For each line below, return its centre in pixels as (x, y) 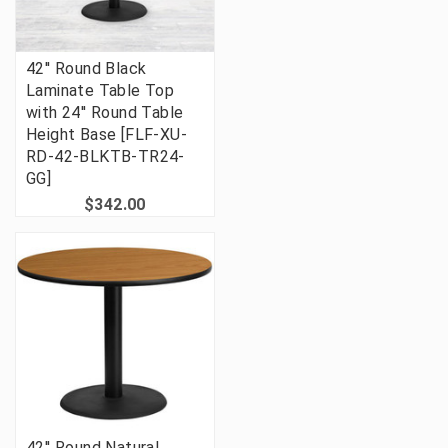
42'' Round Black (86, 69)
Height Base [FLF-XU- (106, 135)
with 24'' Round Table (105, 113)
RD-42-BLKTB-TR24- (105, 157)
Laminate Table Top (100, 91)
